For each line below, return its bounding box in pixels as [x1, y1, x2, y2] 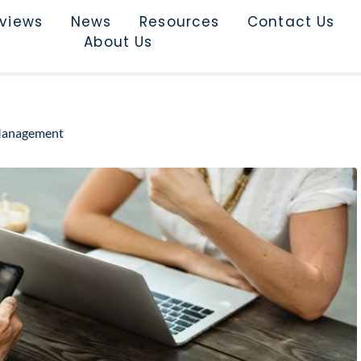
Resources [139, 12, 220, 31]
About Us [84, 32, 153, 52]
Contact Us [247, 12, 335, 31]
